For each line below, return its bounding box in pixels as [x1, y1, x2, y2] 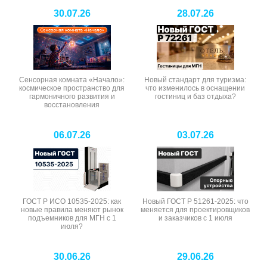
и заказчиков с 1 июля [158, 213, 232, 222]
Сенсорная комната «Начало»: [19, 75, 125, 84]
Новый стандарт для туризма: [144, 75, 246, 84]
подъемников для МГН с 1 [27, 213, 116, 222]
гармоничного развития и [29, 92, 115, 101]
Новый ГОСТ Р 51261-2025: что [142, 197, 249, 206]
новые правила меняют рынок [20, 205, 123, 214]
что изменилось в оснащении [145, 83, 245, 92]
